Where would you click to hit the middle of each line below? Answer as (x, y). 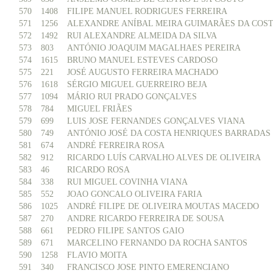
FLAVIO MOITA (97, 255)
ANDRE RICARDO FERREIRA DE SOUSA (146, 218)
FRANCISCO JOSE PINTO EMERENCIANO (148, 267)
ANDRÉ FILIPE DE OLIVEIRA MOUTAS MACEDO (163, 206)
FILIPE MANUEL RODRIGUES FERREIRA (147, 11)
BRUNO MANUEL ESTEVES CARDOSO (142, 60)
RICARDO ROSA (98, 170)
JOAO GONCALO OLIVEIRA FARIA (135, 194)
